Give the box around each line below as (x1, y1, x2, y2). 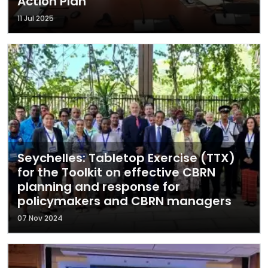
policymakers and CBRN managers (17, 193, 232, 209)
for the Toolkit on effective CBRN (17, 164, 215, 181)
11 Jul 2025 (17, 13, 54, 23)
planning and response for (17, 178, 180, 195)
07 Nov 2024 (17, 213, 63, 223)
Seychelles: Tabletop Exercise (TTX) (17, 150, 235, 166)
